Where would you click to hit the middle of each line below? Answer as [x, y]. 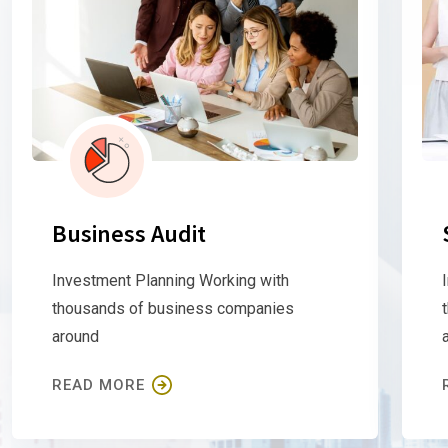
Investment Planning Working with [170, 280]
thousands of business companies [173, 308]
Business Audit [129, 233]
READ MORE [98, 384]
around [75, 336]
